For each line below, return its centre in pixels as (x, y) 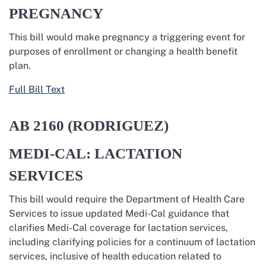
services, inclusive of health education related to (115, 256)
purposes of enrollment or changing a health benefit (123, 51)
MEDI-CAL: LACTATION (96, 153)
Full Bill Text (37, 89)
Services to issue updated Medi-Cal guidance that (119, 213)
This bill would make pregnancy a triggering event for (127, 37)
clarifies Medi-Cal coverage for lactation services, (118, 228)
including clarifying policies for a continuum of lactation (132, 242)
